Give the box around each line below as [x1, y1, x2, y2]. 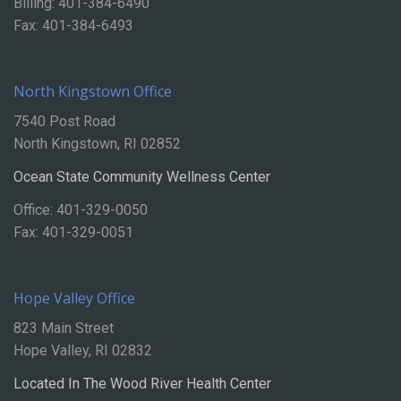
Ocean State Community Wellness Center [13, 168, 270, 186]
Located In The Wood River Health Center [13, 375, 271, 393]
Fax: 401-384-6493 [13, 17, 133, 35]
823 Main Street [13, 320, 114, 337]
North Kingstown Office [13, 81, 172, 102]
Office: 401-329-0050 [13, 201, 148, 219]
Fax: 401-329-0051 [13, 224, 133, 242]
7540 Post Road [13, 113, 115, 131]
